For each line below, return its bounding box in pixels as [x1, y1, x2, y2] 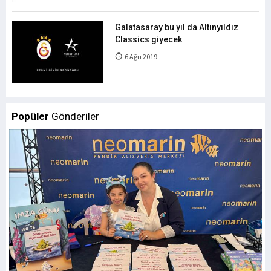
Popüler [11, 110, 49, 122]
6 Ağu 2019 [123, 52, 157, 61]
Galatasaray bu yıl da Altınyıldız [115, 22, 238, 32]
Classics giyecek [115, 34, 182, 44]
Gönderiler [49, 110, 99, 122]
